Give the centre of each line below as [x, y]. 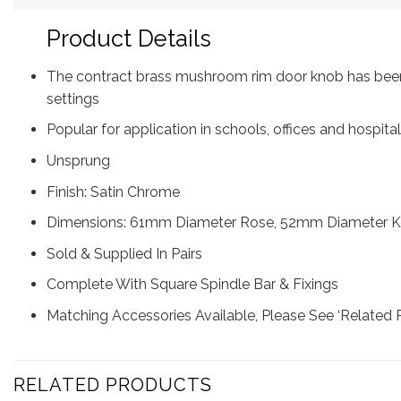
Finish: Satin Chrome [113, 192]
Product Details [128, 39]
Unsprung [78, 161]
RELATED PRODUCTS [113, 384]
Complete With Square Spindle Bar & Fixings [192, 285]
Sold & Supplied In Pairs [124, 253]
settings [73, 98]
